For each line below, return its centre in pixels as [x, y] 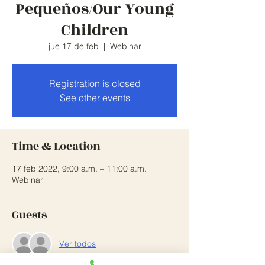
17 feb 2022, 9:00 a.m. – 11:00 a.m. [79, 169]
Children [95, 30]
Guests [29, 215]
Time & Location [56, 146]
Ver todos [77, 243]
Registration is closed [95, 83]
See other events [95, 98]
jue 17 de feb [73, 46]
